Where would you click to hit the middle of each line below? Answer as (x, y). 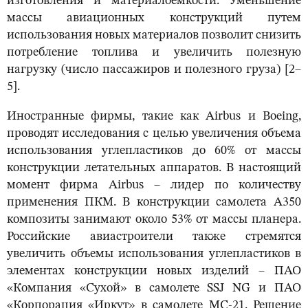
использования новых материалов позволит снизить (154, 35)
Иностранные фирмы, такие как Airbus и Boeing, (154, 117)
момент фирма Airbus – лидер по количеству (154, 185)
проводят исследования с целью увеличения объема (154, 134)
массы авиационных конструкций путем (154, 18)
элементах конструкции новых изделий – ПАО (154, 271)
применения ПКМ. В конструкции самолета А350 (154, 202)
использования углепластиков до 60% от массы (154, 151)
